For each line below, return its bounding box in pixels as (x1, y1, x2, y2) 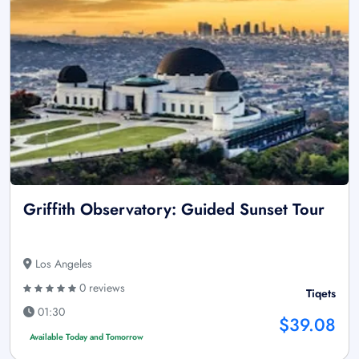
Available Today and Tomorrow (29, 330, 143, 343)
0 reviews (76, 279, 125, 296)
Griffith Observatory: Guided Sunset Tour (23, 197, 325, 221)
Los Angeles (32, 255, 92, 272)
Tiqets (306, 284, 336, 301)
